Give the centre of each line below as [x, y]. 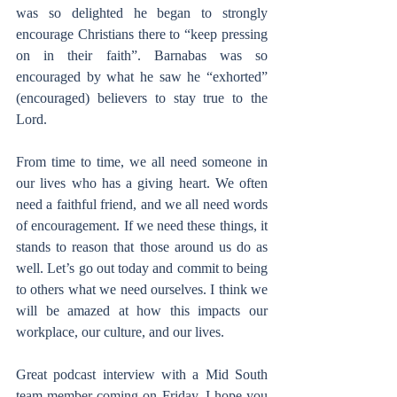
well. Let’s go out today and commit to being [142, 268]
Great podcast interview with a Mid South [142, 374]
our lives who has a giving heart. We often [142, 183]
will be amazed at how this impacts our [142, 311]
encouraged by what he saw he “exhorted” [142, 77]
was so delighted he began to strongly [142, 13]
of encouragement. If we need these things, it [142, 226]
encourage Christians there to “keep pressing [142, 34]
